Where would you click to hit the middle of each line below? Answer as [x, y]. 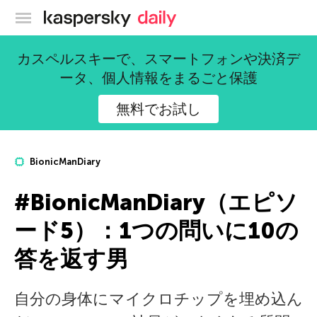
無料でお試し [158, 109]
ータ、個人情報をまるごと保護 [158, 78]
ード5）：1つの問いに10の [156, 231]
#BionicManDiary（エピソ [156, 202]
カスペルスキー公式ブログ [199, 16]
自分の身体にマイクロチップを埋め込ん [158, 299]
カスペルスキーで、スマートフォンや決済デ [158, 59]
